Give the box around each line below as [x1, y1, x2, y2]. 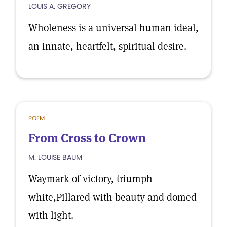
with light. [28, 209, 73, 222]
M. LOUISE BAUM [28, 152, 82, 162]
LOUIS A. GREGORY [28, 1, 91, 11]
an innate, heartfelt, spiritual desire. [28, 40, 186, 53]
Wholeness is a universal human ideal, [28, 21, 199, 34]
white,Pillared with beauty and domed [28, 191, 197, 204]
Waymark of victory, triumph [28, 172, 153, 185]
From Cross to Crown [28, 130, 146, 146]
